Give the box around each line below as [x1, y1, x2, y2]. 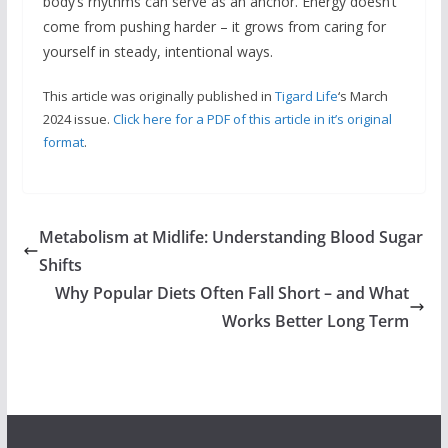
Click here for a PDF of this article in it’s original [112, 109, 392, 128]
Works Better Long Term [222, 310, 410, 333]
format [42, 132, 84, 151]
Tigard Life [274, 86, 338, 105]
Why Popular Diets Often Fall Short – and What [55, 282, 410, 305]
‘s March [337, 86, 388, 105]
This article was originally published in [42, 86, 275, 105]
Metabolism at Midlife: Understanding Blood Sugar [38, 226, 423, 249]
